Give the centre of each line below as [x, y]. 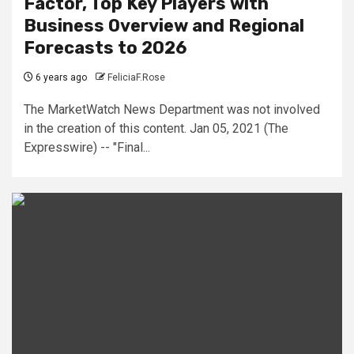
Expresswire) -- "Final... [87, 147]
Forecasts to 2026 [105, 47]
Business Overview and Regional [164, 25]
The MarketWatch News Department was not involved [172, 109]
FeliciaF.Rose [136, 77]
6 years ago [60, 77]
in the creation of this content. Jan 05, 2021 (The [156, 128]
